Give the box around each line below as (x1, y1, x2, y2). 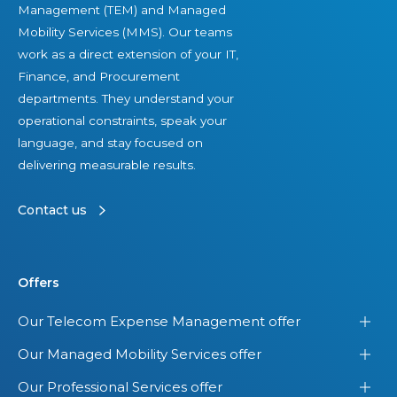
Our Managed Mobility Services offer (18, 346, 261, 363)
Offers (18, 275, 59, 292)
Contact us (18, 201, 87, 218)
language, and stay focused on (18, 136, 203, 151)
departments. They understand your (18, 91, 234, 106)
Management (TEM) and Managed (18, 3, 226, 18)
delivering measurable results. (18, 158, 196, 173)
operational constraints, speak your (18, 113, 227, 128)
